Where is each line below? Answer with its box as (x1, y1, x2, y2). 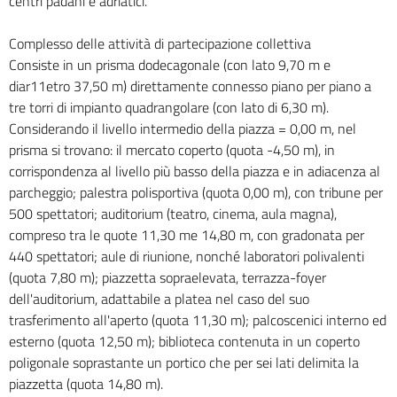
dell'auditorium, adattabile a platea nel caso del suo (9, 288, 309, 310)
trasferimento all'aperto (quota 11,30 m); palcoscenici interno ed (9, 309, 386, 331)
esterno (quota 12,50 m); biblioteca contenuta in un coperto (9, 331, 360, 353)
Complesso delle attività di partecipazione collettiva (9, 33, 311, 55)
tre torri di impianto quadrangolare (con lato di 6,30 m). (9, 97, 329, 119)
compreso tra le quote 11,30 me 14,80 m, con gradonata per (9, 224, 364, 246)
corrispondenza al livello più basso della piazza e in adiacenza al (9, 160, 380, 183)
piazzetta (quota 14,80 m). (9, 373, 163, 395)
